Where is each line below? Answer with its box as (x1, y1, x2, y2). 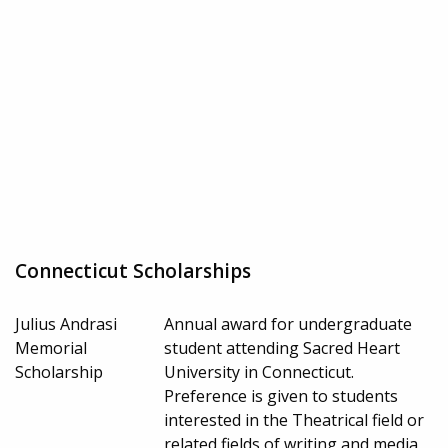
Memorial (15, 337, 87, 360)
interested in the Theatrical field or (164, 409, 425, 432)
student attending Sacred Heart (164, 337, 401, 360)
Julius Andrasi (15, 313, 117, 336)
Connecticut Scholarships (15, 258, 251, 285)
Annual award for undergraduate (164, 313, 413, 336)
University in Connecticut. (164, 361, 355, 384)
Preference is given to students (164, 385, 399, 408)
